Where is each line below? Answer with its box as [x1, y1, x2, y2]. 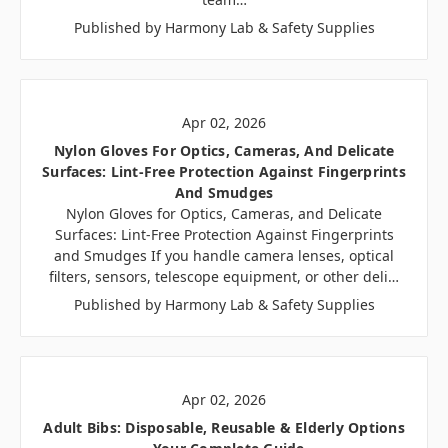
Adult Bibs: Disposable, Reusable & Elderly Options [43, 417, 405, 437]
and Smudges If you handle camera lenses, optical [54, 245, 394, 265]
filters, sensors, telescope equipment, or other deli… [49, 266, 399, 286]
